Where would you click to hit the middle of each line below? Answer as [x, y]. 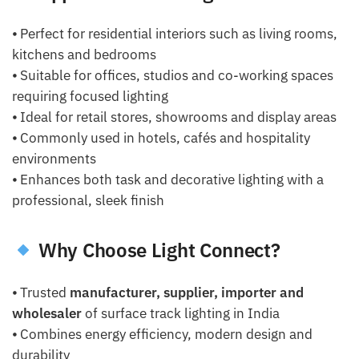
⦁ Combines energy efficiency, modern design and [162, 334]
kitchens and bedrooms [84, 55]
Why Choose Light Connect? [159, 250]
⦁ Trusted [41, 292]
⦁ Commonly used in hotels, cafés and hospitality [161, 138]
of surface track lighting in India [181, 313]
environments [54, 159]
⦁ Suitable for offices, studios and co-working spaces [173, 76]
